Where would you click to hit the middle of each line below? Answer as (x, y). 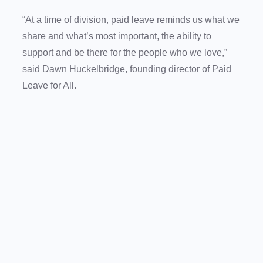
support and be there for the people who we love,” (125, 53)
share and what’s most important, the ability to (117, 36)
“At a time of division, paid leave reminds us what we (131, 20)
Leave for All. (52, 86)
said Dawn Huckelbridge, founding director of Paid (127, 69)
